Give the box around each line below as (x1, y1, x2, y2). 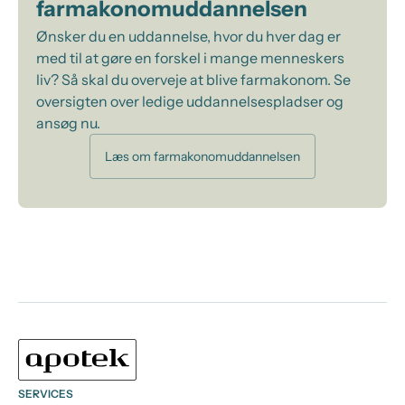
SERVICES (18, 387, 73, 400)
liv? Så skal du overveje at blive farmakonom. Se (36, 71, 351, 89)
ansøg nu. (36, 114, 100, 132)
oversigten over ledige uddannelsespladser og (36, 92, 344, 110)
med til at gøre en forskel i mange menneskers (36, 49, 344, 67)
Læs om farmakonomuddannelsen (105, 147, 300, 165)
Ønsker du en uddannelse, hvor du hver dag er (36, 27, 341, 45)
